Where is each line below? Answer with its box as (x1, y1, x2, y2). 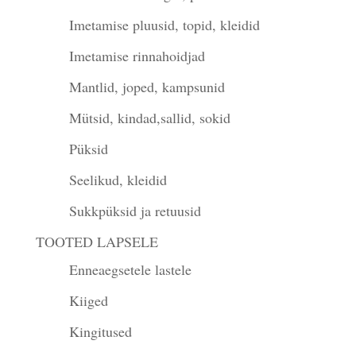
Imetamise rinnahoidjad (68, 45, 205, 65)
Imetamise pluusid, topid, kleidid (68, 14, 260, 34)
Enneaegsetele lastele (68, 259, 192, 279)
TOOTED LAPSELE (35, 231, 158, 251)
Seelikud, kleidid (68, 169, 167, 189)
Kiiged (68, 290, 108, 310)
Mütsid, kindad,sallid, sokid (68, 107, 230, 127)
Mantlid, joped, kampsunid (68, 76, 225, 96)
